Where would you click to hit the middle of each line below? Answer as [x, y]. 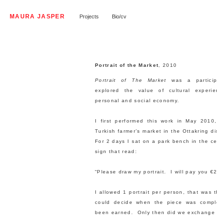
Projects [89, 16]
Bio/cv [119, 16]
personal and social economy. [137, 101]
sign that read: [116, 151]
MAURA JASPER [37, 16]
